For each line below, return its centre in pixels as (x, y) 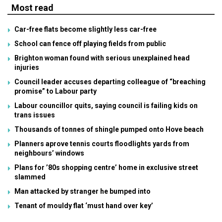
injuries (27, 67)
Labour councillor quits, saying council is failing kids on (106, 105)
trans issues (35, 115)
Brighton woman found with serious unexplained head (102, 58)
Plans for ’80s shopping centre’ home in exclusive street (106, 167)
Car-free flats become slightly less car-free (85, 29)
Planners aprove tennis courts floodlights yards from (102, 143)
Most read (32, 7)
